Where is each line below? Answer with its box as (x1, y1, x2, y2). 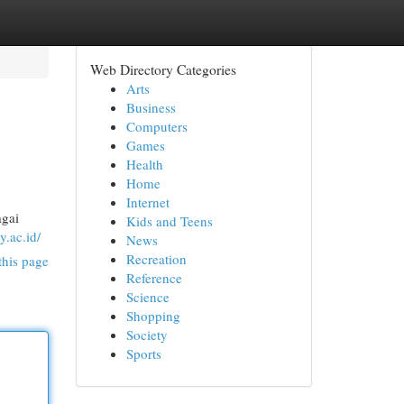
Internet (125, 193, 170, 211)
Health (125, 155, 163, 173)
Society (125, 326, 168, 344)
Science (125, 288, 170, 306)
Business (125, 98, 176, 116)
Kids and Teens (125, 212, 213, 230)
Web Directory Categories (89, 60, 236, 78)
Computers (125, 117, 188, 135)
